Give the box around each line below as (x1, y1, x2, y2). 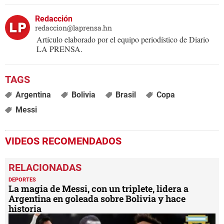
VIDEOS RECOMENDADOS (5, 135, 121, 147)
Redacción (35, 14, 72, 24)
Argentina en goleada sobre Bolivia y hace (8, 192, 185, 205)
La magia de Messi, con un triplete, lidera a (8, 182, 188, 195)
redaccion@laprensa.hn (35, 23, 112, 33)
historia (8, 202, 41, 215)
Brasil (115, 90, 136, 100)
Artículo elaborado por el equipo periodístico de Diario (36, 34, 209, 45)
